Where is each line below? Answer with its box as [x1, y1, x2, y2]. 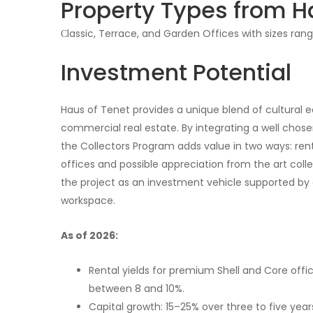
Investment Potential [61, 57, 291, 89]
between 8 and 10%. [89, 282, 184, 296]
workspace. [61, 194, 115, 208]
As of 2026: [61, 228, 118, 243]
